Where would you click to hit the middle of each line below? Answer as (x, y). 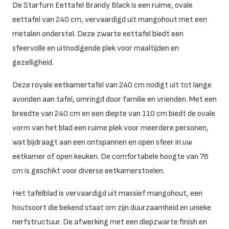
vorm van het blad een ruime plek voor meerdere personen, (110, 128)
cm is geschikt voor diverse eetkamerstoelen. (88, 171)
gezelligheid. (33, 63)
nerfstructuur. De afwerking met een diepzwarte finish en (110, 222)
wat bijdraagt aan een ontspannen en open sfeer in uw (102, 143)
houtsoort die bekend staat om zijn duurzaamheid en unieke (112, 208)
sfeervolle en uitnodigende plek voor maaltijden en (96, 49)
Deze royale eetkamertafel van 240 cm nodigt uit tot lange (112, 85)
